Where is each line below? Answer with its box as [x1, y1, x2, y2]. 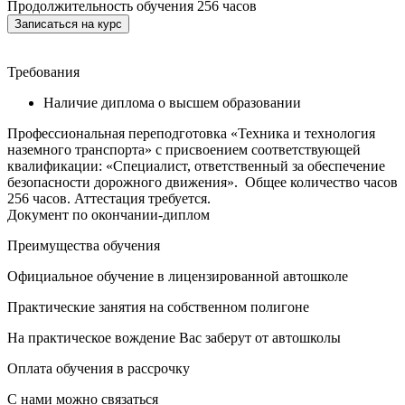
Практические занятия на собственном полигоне [7, 298, 309, 315]
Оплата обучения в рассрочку [7, 360, 190, 376]
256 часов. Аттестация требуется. [7, 190, 211, 206]
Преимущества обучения [7, 237, 160, 253]
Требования [7, 63, 80, 80]
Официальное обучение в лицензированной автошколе [7, 268, 348, 284]
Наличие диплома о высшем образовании [43, 94, 301, 110]
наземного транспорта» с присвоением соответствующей [7, 141, 361, 157]
